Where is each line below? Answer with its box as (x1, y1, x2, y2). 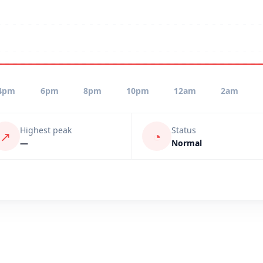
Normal (171, 137, 202, 149)
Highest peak (20, 124, 72, 136)
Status (171, 124, 196, 136)
